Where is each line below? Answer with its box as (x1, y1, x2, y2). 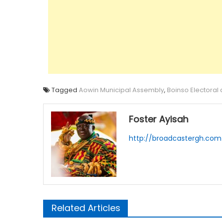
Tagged (52, 85, 79, 95)
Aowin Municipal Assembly (79, 85, 164, 95)
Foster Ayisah (129, 113, 189, 125)
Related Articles (52, 202, 120, 214)
